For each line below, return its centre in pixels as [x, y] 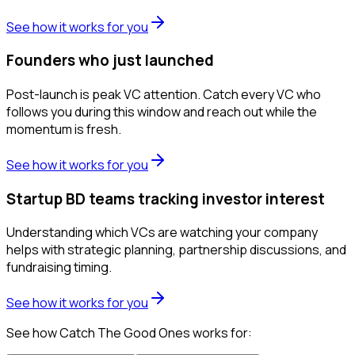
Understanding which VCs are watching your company [162, 233]
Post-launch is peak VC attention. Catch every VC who [164, 94]
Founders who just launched [110, 61]
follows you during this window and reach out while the [162, 112]
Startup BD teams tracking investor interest [166, 198]
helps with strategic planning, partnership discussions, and [176, 250]
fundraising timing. [59, 267]
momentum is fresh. [64, 129]
